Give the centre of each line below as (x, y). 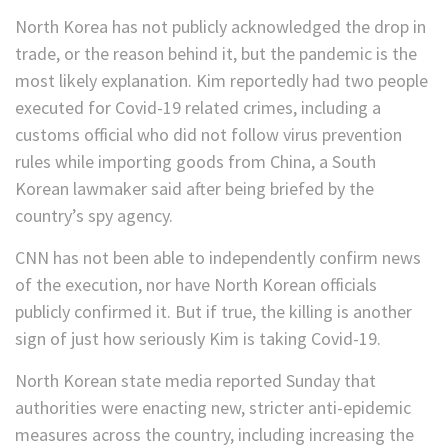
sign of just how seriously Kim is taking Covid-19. (198, 339)
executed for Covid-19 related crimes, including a (198, 108)
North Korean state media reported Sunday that (195, 381)
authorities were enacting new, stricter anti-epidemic (213, 408)
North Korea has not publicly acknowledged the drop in (220, 27)
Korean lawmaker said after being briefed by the (194, 189)
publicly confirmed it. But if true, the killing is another (213, 312)
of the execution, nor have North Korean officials (196, 285)
